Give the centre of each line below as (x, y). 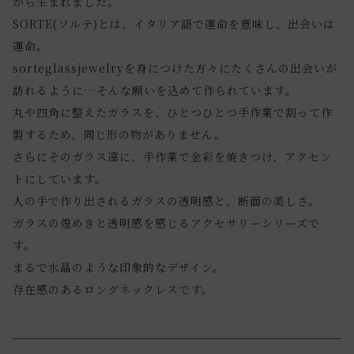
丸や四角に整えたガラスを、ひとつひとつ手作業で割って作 (173, 112)
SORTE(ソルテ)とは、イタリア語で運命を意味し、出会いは (174, 23)
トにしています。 (60, 178)
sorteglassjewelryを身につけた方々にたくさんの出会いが (175, 68)
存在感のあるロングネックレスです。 (113, 289)
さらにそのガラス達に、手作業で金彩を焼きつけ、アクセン (172, 156)
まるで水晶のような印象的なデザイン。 (119, 267)
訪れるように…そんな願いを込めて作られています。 (155, 90)
